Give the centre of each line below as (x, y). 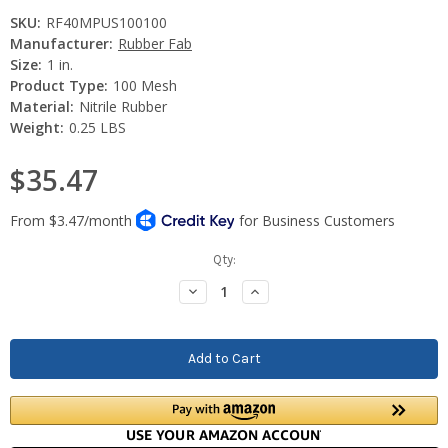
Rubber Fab (154, 43)
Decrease (215, 290)
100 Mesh (144, 85)
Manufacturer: (61, 43)
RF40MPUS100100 (106, 22)
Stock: (29, 278)
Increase (276, 290)
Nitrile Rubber (122, 106)
